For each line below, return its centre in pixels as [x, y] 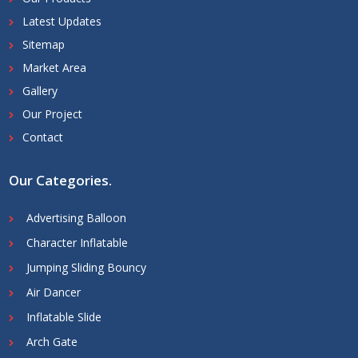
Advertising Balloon [76, 218]
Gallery [40, 91]
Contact [43, 137]
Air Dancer [54, 292]
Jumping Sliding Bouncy [86, 268]
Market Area [54, 68]
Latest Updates [62, 22]
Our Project [52, 114]
